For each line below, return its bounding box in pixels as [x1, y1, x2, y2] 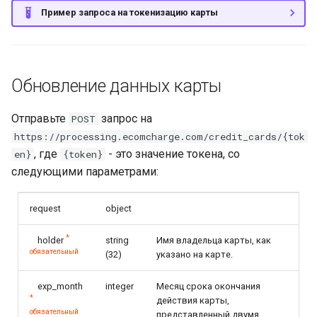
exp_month [38, 280, 83, 292]
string [105, 234, 129, 246]
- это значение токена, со [105, 146, 240, 161]
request [30, 202, 61, 214]
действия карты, [156, 294, 229, 306]
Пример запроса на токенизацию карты [40, 7, 218, 18]
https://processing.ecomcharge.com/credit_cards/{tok [14, 129, 305, 143]
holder [38, 234, 64, 246]
